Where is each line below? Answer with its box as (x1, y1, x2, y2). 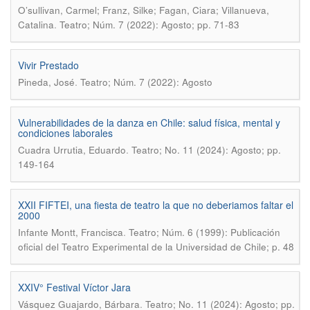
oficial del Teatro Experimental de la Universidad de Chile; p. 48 (18, 240, 294, 253)
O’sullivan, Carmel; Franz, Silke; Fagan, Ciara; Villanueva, (18, 3, 269, 17)
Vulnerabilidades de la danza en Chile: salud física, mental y (18, 116, 280, 129)
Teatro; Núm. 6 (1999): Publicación (129, 226, 280, 239)
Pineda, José (18, 75, 75, 89)
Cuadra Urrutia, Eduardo (18, 143, 126, 156)
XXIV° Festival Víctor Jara (18, 280, 131, 294)
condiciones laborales (18, 126, 113, 140)
